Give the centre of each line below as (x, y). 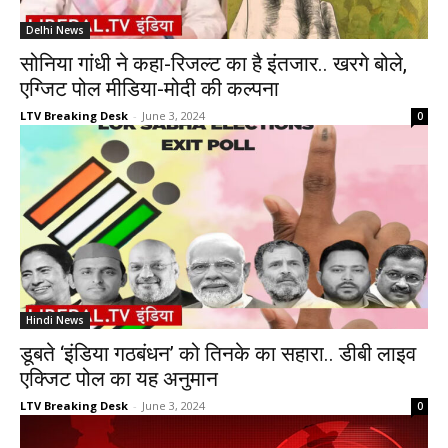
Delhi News (55, 30)
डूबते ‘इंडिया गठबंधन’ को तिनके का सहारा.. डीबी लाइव (218, 354)
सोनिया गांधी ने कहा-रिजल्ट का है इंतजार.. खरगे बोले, (213, 64)
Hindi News (55, 320)
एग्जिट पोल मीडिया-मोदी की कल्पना (149, 89)
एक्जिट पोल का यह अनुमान (119, 379)
